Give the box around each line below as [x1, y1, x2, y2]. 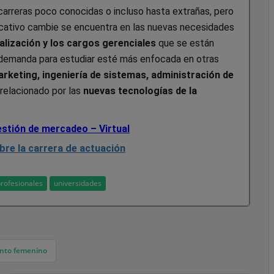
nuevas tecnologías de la [83, 84, 197, 97]
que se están [156, 37, 214, 49]
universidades [54, 177, 102, 188]
